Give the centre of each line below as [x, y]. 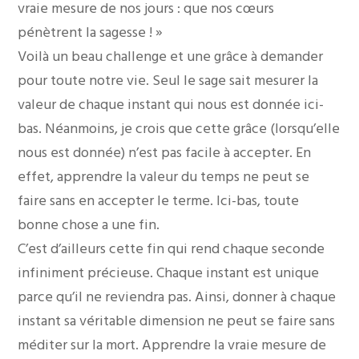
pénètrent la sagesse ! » [91, 32]
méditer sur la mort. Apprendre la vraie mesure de [172, 345]
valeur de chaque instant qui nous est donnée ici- [171, 104]
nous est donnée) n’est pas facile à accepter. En [165, 152]
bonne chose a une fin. [89, 224]
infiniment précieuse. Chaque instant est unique [169, 272]
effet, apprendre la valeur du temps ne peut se [164, 176]
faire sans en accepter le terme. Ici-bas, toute [159, 200]
